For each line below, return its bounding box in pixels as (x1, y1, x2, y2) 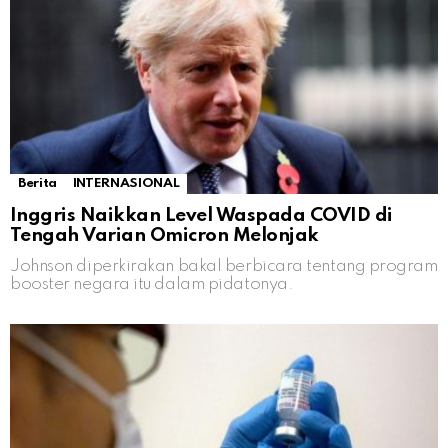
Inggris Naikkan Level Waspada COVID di (10, 206, 393, 226)
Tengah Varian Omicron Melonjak (10, 226, 319, 246)
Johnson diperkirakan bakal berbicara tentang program (10, 258, 438, 276)
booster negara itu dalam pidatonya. (10, 276, 294, 294)
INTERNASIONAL (72, 177, 180, 191)
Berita (18, 177, 57, 191)
